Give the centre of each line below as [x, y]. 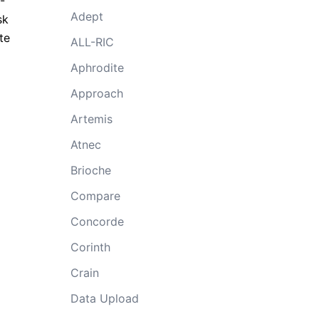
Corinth [90, 247]
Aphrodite [97, 67]
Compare [95, 195]
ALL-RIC [92, 42]
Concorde [97, 221]
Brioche [90, 170]
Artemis [91, 119]
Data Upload [104, 298]
